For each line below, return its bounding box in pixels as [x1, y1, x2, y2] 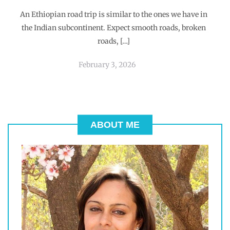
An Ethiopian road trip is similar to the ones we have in [20, 10, 207, 19]
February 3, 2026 [79, 60, 136, 69]
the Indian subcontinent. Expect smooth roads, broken [21, 23, 206, 32]
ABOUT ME [90, 119, 140, 130]
